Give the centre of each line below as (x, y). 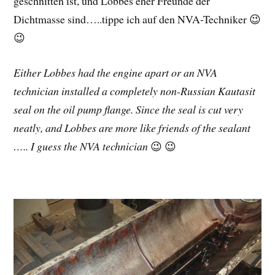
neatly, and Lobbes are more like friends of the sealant (132, 127)
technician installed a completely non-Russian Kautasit (135, 91)
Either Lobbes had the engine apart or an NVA (116, 72)
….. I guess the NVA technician (81, 146)
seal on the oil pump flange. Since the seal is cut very (129, 109)
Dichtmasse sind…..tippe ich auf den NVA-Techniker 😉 (137, 19)
